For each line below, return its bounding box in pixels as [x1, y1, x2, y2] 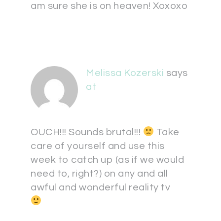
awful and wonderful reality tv [31, 183, 170, 192]
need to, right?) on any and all [31, 169, 168, 179]
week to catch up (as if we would [31, 155, 184, 165]
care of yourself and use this [31, 141, 165, 151]
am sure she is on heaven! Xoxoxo [31, 1, 187, 11]
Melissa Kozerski [86, 68, 164, 78]
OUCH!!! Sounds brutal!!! [31, 127, 143, 137]
